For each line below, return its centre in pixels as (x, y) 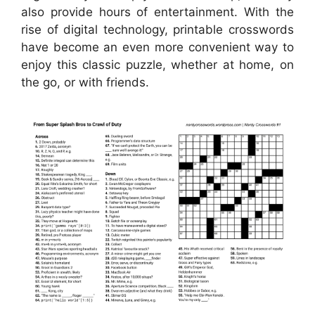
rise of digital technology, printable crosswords (157, 29)
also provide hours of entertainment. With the (157, 12)
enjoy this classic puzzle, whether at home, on (157, 64)
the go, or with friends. (85, 82)
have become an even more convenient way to (157, 47)
